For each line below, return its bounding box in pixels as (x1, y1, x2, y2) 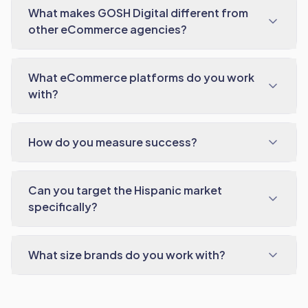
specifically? (28, 199, 98, 214)
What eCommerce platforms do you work (28, 70, 254, 85)
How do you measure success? (28, 135, 197, 149)
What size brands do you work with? (28, 247, 225, 262)
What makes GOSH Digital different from (28, 5, 248, 20)
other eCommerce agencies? (28, 22, 187, 36)
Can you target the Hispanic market (28, 183, 222, 197)
